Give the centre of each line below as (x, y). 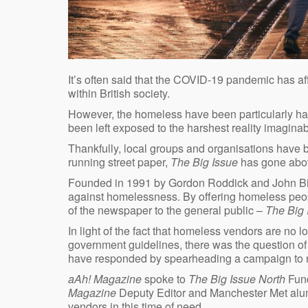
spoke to (166, 279)
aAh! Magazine (106, 279)
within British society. (119, 93)
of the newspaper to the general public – (167, 210)
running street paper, (119, 162)
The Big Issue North (237, 279)
